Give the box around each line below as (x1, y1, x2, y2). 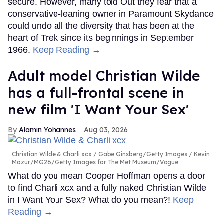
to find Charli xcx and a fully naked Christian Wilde (8, 182, 206, 193)
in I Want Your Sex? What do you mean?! (8, 194, 173, 205)
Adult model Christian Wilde (8, 66, 200, 84)
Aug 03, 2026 (84, 125, 128, 134)
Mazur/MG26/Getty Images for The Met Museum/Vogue (12, 158, 178, 166)
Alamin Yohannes (19, 125, 76, 134)
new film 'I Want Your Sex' (8, 100, 189, 118)
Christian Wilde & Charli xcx (12, 150, 92, 158)
